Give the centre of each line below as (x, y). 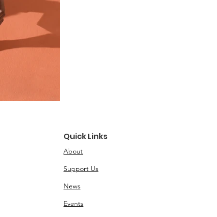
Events (74, 203)
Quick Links (86, 136)
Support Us (81, 169)
